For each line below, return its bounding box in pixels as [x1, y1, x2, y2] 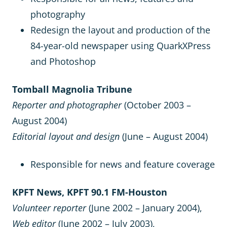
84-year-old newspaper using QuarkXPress [30, 40, 211, 52]
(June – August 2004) [120, 130, 208, 142]
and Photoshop [30, 55, 96, 67]
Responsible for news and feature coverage [30, 158, 215, 170]
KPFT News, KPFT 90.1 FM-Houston [12, 186, 167, 198]
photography [30, 8, 85, 20]
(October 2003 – [122, 99, 191, 111]
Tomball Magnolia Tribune [12, 83, 132, 95]
